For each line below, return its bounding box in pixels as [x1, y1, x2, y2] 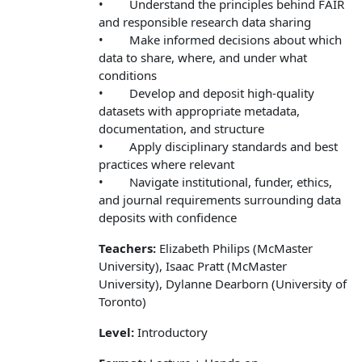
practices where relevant [99, 155, 235, 172]
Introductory [134, 323, 208, 340]
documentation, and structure [99, 120, 265, 137]
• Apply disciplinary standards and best [99, 137, 339, 154]
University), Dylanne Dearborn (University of [99, 275, 347, 292]
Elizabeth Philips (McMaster [156, 239, 314, 256]
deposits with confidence [99, 208, 238, 225]
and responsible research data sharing [99, 13, 312, 30]
